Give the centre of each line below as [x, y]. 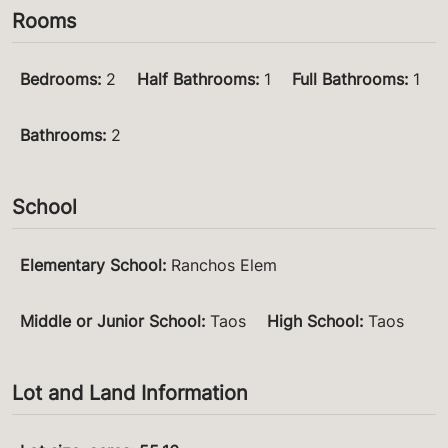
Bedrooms [58, 79]
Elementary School [91, 265]
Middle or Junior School [110, 321]
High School [313, 321]
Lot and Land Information [130, 393]
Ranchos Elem [224, 265]
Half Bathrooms [196, 79]
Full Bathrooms [348, 79]
